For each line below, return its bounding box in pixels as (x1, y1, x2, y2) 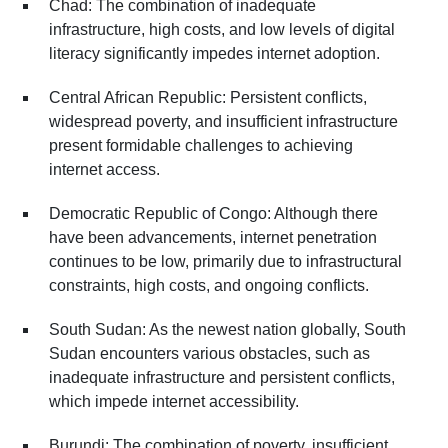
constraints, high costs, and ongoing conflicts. (49, 276, 369, 294)
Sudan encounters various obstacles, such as (49, 344, 370, 362)
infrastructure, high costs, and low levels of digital (49, 20, 395, 38)
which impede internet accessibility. (49, 392, 299, 410)
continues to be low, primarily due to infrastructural (49, 252, 402, 270)
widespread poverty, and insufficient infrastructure (49, 112, 398, 130)
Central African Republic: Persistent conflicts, (49, 88, 367, 106)
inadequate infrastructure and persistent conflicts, (49, 368, 395, 386)
